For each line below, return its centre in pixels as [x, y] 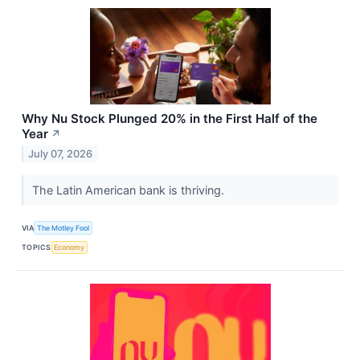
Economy [70, 247]
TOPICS [37, 247]
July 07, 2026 [61, 154]
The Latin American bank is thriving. [129, 190]
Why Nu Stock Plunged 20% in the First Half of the [170, 119]
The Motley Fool [63, 228]
